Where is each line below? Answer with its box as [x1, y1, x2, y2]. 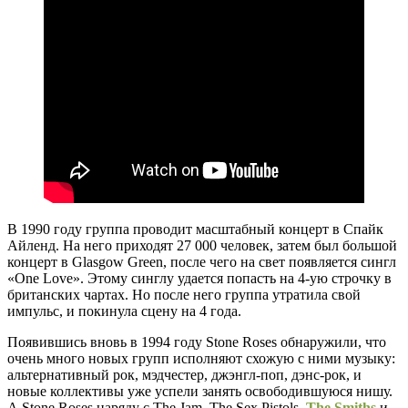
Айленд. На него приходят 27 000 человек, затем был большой [7, 238, 397, 254]
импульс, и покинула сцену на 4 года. [7, 303, 241, 320]
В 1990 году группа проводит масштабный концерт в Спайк [7, 221, 383, 238]
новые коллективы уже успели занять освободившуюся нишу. [7, 383, 393, 400]
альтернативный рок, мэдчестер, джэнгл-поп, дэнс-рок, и [7, 367, 362, 383]
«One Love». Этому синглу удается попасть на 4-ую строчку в [7, 270, 392, 287]
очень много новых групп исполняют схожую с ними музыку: [7, 351, 395, 367]
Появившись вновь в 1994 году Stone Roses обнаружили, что [7, 334, 386, 351]
